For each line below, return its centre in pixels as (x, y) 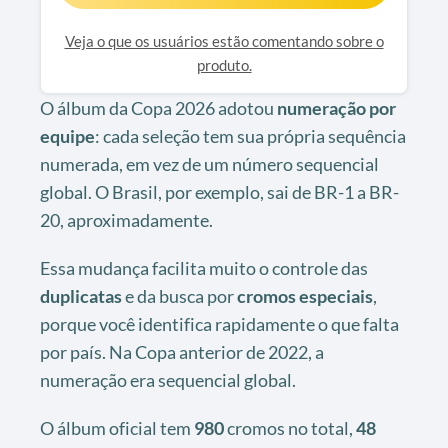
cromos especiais (305, 295)
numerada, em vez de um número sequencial (209, 163)
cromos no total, (290, 427)
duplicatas (81, 295)
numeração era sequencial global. (168, 379)
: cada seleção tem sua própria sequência (250, 135)
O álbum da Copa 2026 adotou (158, 107)
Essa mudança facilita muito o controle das (204, 267)
